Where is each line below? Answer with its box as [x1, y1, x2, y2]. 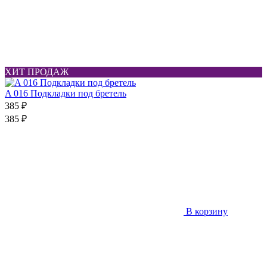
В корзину [184, 206, 228, 216]
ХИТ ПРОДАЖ [5, 66, 69, 77]
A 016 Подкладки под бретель [5, 88, 126, 98]
